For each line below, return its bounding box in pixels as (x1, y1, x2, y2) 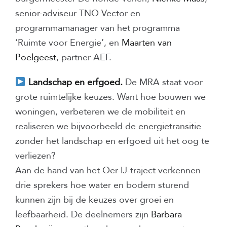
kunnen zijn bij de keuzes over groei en (15, 194, 174, 207)
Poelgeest (15, 51, 56, 64)
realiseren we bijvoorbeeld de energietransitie (15, 120, 201, 133)
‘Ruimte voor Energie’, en (15, 36, 122, 50)
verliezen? (15, 149, 56, 163)
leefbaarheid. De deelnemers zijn (15, 208, 151, 221)
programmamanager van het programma (15, 22, 180, 35)
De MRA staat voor (125, 76, 203, 89)
